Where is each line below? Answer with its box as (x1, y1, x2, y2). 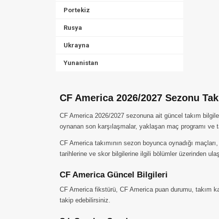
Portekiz (64, 6, 90, 14)
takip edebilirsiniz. (60, 197, 110, 204)
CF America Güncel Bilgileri (60, 170, 168, 179)
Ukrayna (64, 42, 89, 49)
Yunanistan (64, 59, 98, 66)
